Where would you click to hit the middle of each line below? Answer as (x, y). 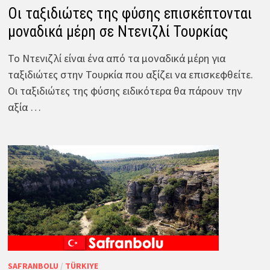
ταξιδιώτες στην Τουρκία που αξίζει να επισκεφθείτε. (130, 74)
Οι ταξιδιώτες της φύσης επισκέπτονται (130, 13)
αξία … (24, 107)
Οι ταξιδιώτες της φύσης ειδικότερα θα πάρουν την (125, 90)
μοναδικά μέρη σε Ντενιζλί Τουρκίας (118, 31)
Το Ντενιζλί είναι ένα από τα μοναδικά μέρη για (116, 58)
